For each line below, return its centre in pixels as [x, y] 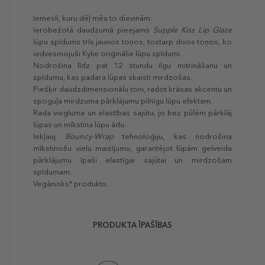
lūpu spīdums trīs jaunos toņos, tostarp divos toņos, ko [132, 42]
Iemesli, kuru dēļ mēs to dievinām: [93, 18]
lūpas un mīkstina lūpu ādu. [80, 125]
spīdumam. [52, 172]
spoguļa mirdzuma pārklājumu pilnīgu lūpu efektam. [123, 101]
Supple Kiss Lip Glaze [193, 30]
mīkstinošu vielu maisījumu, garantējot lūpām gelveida [132, 148]
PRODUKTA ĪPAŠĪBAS [132, 225]
